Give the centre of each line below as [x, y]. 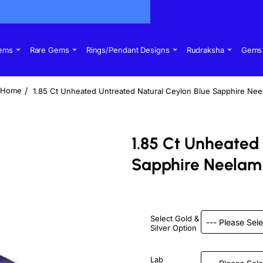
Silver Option [173, 228]
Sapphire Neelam [197, 164]
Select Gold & [175, 218]
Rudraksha [205, 50]
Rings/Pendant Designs [128, 50]
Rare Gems [49, 50]
